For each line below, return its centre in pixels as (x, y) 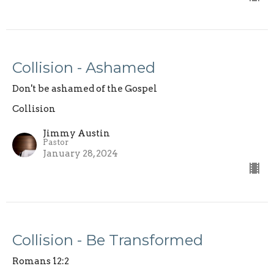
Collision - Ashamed (84, 68)
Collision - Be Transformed (108, 240)
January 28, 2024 (80, 154)
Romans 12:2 (41, 261)
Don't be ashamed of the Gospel (85, 89)
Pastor (56, 143)
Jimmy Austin (76, 134)
